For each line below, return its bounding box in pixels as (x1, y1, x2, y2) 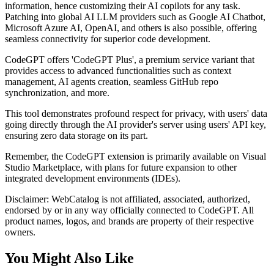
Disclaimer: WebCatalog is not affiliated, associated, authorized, (5, 193, 250, 204)
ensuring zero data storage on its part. (5, 130, 148, 141)
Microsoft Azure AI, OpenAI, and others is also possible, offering (5, 22, 257, 33)
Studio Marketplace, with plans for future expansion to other (5, 161, 237, 172)
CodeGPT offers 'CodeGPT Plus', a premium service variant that (5, 54, 254, 65)
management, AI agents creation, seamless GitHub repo (5, 76, 218, 87)
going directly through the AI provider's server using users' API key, (5, 119, 266, 130)
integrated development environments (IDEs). (5, 172, 180, 183)
